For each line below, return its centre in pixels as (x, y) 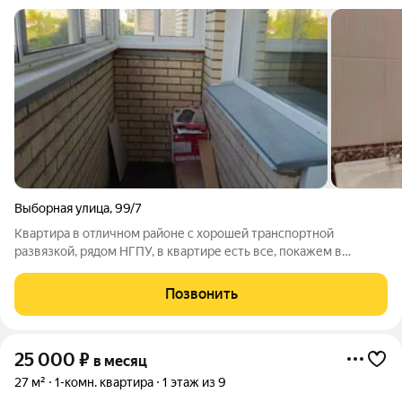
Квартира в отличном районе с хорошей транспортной (174, 233)
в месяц (120, 361)
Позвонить (201, 294)
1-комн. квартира (104, 382)
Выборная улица (62, 208)
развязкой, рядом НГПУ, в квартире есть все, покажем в (178, 251)
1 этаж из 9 (194, 382)
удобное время (59, 269)
